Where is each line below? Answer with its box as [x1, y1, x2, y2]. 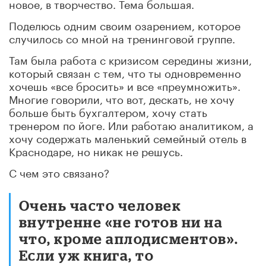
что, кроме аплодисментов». [19, 230, 239, 246]
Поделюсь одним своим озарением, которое [9, 15, 240, 33]
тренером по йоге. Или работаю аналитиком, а [9, 115, 254, 132]
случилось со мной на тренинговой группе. [9, 28, 235, 46]
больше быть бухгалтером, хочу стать [9, 102, 207, 119]
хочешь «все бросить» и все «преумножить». [9, 76, 240, 93]
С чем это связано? [9, 163, 109, 180]
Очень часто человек [19, 197, 182, 213]
